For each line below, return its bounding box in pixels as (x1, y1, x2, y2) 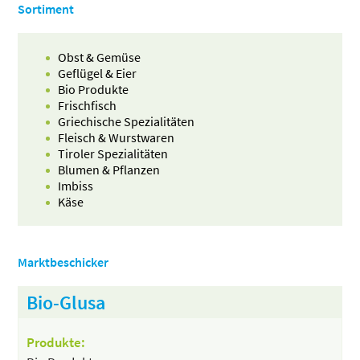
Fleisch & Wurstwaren (58, 129, 175, 145)
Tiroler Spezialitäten (58, 145, 169, 162)
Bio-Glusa (27, 289, 106, 315)
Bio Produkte (58, 80, 129, 97)
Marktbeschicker (18, 253, 109, 270)
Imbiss (58, 177, 94, 194)
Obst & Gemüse (58, 48, 141, 65)
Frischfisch (58, 96, 117, 113)
